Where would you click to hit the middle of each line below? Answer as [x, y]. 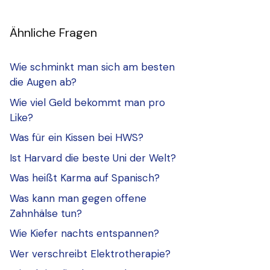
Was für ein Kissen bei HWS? [77, 138]
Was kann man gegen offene [78, 198]
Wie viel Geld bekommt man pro [87, 102]
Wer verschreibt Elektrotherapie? [90, 253]
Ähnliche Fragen [53, 33]
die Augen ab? [43, 82]
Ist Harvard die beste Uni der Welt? [93, 158]
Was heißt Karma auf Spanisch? [85, 178]
